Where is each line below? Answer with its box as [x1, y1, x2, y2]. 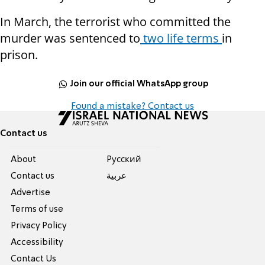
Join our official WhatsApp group [70, 79, 209, 88]
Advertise [11, 189, 51, 198]
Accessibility [11, 238, 64, 247]
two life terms [140, 30, 222, 47]
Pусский [106, 156, 141, 164]
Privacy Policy [11, 222, 67, 231]
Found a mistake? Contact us [71, 102, 194, 112]
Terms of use [11, 205, 64, 214]
